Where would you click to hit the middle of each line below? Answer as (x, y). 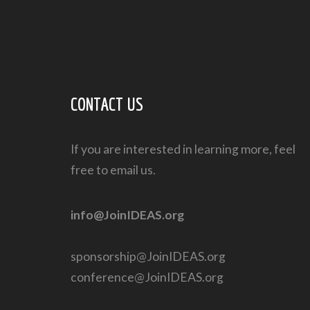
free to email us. (113, 170)
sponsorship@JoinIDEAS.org (148, 256)
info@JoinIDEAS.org (127, 215)
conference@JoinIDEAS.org (147, 277)
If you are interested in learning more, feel (183, 149)
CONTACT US (107, 103)
